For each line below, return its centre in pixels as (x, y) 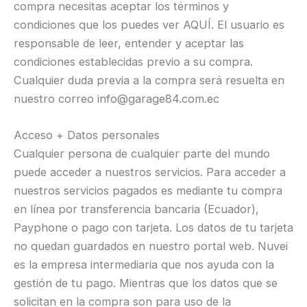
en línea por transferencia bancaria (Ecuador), (136, 209)
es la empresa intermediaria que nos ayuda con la (144, 265)
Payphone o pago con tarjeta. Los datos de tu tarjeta (153, 228)
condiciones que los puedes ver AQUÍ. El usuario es (149, 24)
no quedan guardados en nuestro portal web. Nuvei (151, 246)
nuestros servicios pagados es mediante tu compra (148, 191)
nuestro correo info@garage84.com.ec (116, 98)
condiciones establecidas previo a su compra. (133, 61)
